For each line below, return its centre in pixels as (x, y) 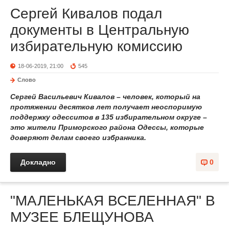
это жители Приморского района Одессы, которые (107, 127)
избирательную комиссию (96, 46)
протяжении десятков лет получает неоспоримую (106, 107)
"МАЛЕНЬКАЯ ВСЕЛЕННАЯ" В (113, 201)
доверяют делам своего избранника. (78, 138)
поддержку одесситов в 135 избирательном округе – (109, 117)
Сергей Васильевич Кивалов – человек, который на (105, 97)
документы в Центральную (100, 30)
